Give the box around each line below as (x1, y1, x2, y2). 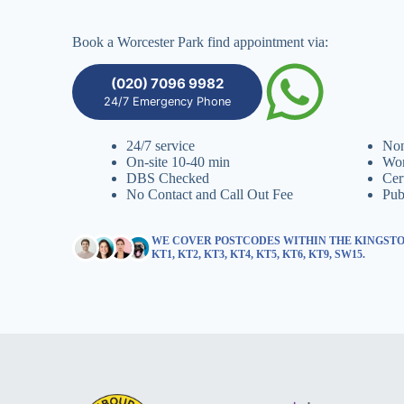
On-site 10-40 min (126, 154, 230, 170)
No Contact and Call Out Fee (126, 187, 293, 202)
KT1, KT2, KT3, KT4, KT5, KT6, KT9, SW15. (151, 248, 366, 261)
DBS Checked (126, 170, 209, 186)
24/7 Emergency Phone (104, 95, 231, 108)
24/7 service (126, 138, 195, 153)
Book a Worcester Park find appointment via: (72, 34, 328, 50)
